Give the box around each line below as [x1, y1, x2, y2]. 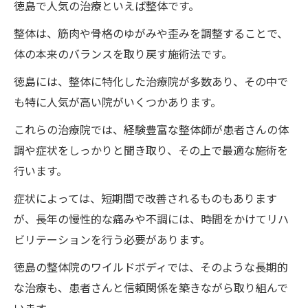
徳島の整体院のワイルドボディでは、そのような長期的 [14, 258, 288, 275]
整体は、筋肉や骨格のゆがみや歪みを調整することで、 [14, 25, 288, 41]
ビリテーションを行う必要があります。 [14, 231, 210, 247]
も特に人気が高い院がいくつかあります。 [14, 93, 221, 110]
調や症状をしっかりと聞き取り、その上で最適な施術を [14, 142, 288, 158]
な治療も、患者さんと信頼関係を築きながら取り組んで [14, 279, 288, 296]
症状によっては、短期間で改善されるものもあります [14, 190, 277, 206]
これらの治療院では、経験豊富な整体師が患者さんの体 [14, 121, 289, 137]
